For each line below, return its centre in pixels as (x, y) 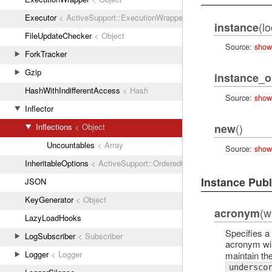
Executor (41, 17)
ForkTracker (46, 54)
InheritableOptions (57, 163)
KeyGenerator (49, 199)
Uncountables (71, 145)
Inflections (54, 127)
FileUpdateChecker (58, 36)
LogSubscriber (50, 236)
